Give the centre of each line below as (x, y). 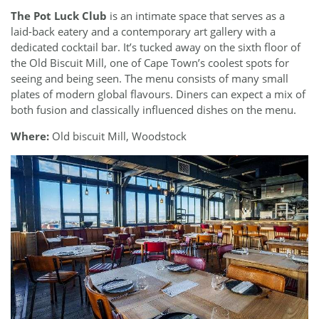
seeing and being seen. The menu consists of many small (150, 78)
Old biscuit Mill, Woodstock (118, 136)
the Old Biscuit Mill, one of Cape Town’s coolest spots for (150, 62)
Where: (30, 136)
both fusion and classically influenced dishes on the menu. (153, 109)
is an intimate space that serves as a (196, 15)
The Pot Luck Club (59, 15)
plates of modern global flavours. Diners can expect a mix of (158, 94)
